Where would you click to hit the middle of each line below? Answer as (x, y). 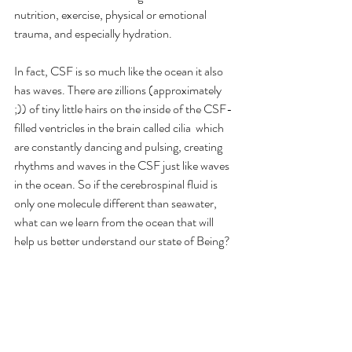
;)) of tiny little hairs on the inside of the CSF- (123, 108)
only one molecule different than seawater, (117, 203)
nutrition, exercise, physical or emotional (112, 14)
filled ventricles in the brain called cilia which (120, 127)
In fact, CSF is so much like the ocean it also (120, 71)
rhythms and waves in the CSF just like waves (123, 165)
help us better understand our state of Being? (122, 240)
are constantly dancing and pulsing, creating (119, 146)
